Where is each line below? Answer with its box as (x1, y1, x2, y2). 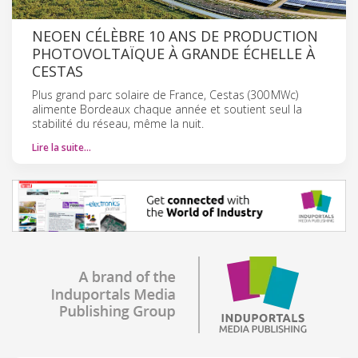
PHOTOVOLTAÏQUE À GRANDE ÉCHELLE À (32, 43, 315, 63)
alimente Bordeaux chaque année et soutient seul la (32, 101, 302, 117)
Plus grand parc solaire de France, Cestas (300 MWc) (32, 86, 298, 102)
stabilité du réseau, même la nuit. (32, 115, 204, 131)
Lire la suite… (32, 140, 91, 154)
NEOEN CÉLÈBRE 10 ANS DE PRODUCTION (32, 26, 318, 46)
